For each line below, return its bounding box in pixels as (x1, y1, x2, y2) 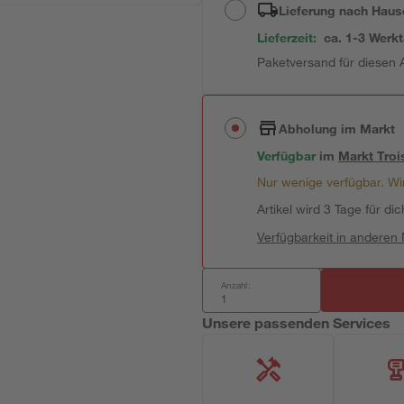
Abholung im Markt (279, 120, 396, 136)
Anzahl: (221, 279, 251, 291)
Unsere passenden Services (202, 314, 391, 331)
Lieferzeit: (257, 30, 317, 45)
